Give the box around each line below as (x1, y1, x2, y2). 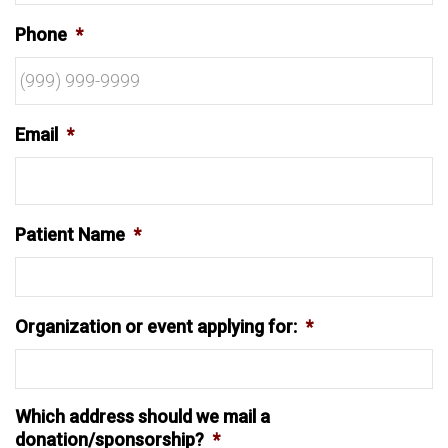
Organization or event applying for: (15, 316, 297, 337)
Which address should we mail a (15, 406, 270, 427)
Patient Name (15, 224, 125, 245)
